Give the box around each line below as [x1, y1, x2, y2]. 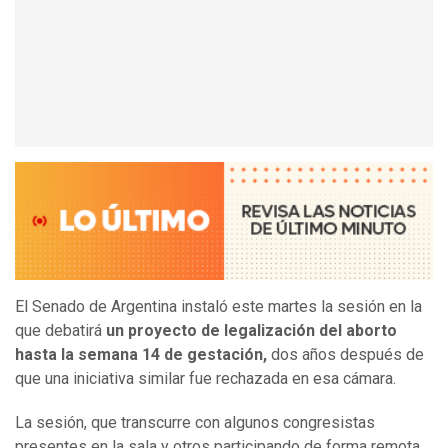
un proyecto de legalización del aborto [102, 321, 397, 341]
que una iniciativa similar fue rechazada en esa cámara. [15, 369, 396, 389]
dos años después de [267, 345, 424, 365]
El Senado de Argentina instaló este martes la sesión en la [15, 297, 422, 317]
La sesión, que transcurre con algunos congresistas [15, 413, 375, 433]
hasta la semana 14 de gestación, [15, 345, 267, 365]
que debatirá [15, 321, 102, 341]
